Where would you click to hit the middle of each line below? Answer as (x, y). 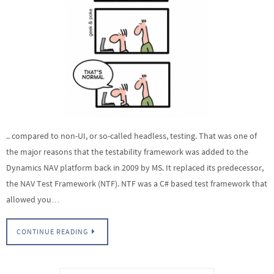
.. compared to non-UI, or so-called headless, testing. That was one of (131, 136)
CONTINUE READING (52, 231)
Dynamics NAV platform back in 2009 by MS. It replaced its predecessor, (135, 168)
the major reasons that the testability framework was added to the (127, 152)
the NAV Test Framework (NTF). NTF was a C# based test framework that (137, 184)
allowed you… (33, 200)
